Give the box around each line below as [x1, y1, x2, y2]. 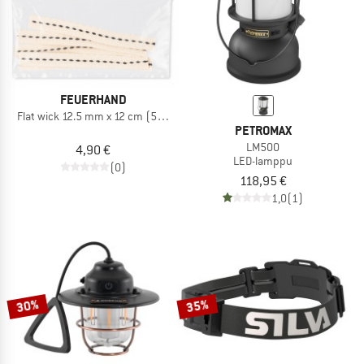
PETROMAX [234, 121, 292, 139]
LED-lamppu [233, 153, 292, 168]
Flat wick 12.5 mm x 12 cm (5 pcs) [16, 108, 182, 123]
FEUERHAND [59, 90, 127, 108]
